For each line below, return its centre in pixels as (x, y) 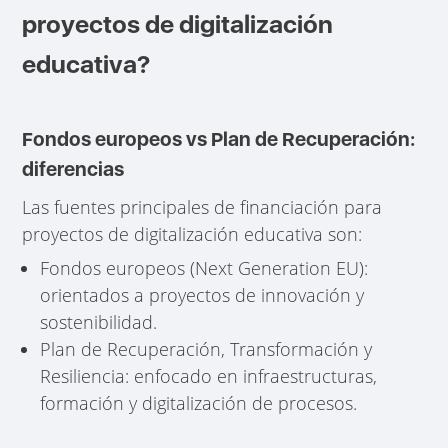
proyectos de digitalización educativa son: (192, 233)
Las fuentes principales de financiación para (202, 206)
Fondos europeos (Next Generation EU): (204, 267)
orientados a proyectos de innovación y (202, 294)
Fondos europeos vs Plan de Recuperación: (219, 139)
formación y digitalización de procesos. (199, 402)
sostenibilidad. (99, 321)
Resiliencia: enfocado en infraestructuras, (209, 375)
